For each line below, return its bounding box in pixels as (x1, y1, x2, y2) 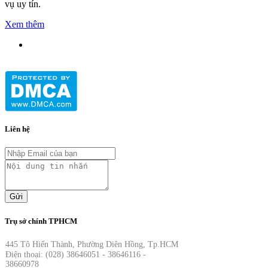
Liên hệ (5, 124, 30, 134)
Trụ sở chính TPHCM (5, 216, 77, 226)
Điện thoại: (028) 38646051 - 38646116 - (5, 249, 148, 259)
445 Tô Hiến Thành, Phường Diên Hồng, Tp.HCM (5, 239, 178, 249)
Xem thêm (5, 19, 44, 30)
